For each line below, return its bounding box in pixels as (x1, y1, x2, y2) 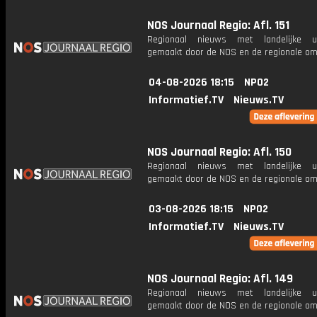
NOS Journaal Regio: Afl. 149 (147, 271, 293, 287)
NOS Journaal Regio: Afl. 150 (147, 144, 292, 160)
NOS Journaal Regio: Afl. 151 (147, 18, 289, 33)
